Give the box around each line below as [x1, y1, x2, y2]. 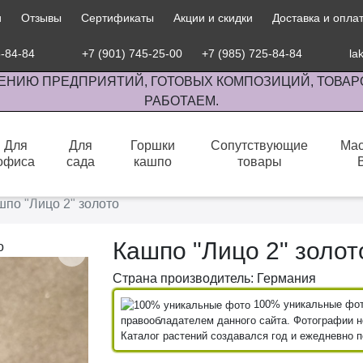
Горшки [130, 139, 176, 152]
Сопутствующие [211, 139, 309, 152]
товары [237, 155, 282, 169]
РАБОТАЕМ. [144, 94, 219, 108]
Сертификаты [80, 11, 154, 24]
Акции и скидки [173, 11, 253, 24]
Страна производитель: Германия [113, 271, 316, 285]
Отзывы [20, 11, 62, 24]
